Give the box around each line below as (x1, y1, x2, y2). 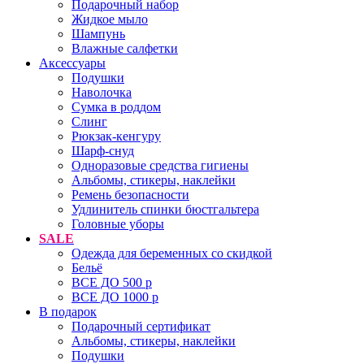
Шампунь (71, 27, 125, 41)
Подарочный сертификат (71, 319, 210, 333)
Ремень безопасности (71, 188, 189, 201)
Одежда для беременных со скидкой (71, 246, 272, 260)
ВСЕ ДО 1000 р (71, 290, 158, 304)
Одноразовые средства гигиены (71, 158, 249, 172)
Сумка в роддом (71, 100, 161, 114)
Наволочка (71, 85, 132, 99)
